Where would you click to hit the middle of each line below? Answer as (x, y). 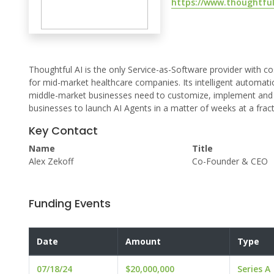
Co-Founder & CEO (230, 161)
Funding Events (70, 204)
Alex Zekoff (51, 161)
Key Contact (63, 131)
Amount (143, 242)
